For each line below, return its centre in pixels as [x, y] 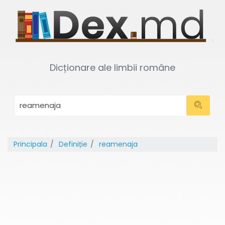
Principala [30, 144]
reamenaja [118, 144]
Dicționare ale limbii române [113, 68]
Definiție [73, 144]
